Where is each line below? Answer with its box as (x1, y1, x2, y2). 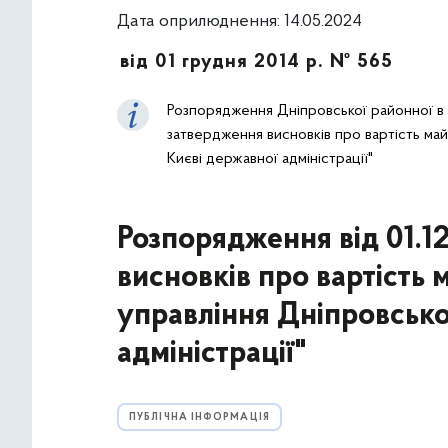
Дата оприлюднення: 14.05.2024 (117, 12, 362, 31)
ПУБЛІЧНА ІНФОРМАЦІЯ (129, 412, 270, 423)
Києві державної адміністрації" (167, 151, 373, 167)
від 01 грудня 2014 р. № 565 (120, 52, 393, 72)
